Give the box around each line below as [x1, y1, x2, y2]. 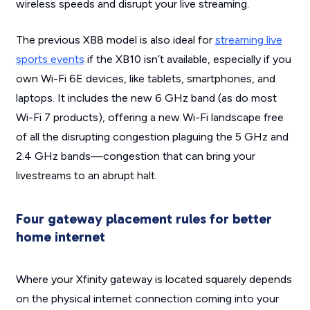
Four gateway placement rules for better [15, 210, 272, 228]
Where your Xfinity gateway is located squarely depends [15, 273, 292, 286]
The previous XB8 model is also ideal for [15, 33, 215, 47]
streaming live [215, 33, 282, 47]
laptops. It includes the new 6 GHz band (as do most [15, 91, 277, 105]
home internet [15, 228, 105, 246]
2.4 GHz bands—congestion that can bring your [15, 149, 255, 163]
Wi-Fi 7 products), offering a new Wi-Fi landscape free [15, 111, 284, 125]
